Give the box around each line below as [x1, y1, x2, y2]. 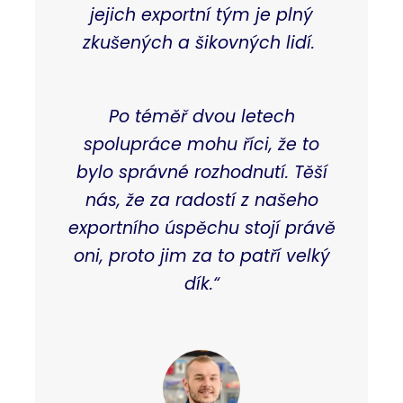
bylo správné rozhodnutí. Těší [76, 159, 327, 184]
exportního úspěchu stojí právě [67, 215, 336, 240]
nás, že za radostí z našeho [85, 187, 318, 212]
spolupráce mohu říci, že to [84, 131, 319, 157]
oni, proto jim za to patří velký [73, 243, 330, 268]
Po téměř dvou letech [108, 103, 295, 129]
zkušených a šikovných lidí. [83, 30, 320, 55]
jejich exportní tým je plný [90, 2, 313, 27]
